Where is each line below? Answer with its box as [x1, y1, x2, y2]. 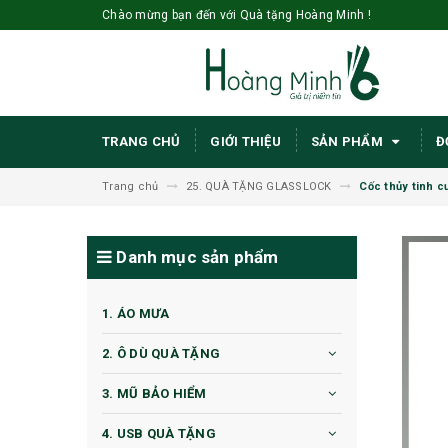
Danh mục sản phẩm [112, 247, 279, 268]
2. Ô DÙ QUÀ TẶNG [102, 346, 220, 362]
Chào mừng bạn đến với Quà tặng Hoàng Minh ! [102, 8, 371, 22]
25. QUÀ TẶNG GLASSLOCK [186, 180, 332, 194]
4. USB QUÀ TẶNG [102, 426, 216, 442]
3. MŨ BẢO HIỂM [102, 386, 207, 402]
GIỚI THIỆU [210, 134, 281, 150]
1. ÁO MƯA [102, 306, 170, 322]
